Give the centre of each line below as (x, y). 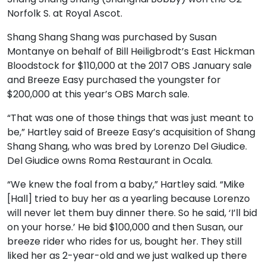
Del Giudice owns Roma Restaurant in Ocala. (110, 161)
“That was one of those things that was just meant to (130, 118)
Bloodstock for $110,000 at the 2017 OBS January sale (129, 66)
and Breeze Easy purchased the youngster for (114, 80)
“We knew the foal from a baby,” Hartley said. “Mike (126, 184)
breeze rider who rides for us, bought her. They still (124, 241)
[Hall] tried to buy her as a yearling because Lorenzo (129, 199)
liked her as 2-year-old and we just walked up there (127, 256)
